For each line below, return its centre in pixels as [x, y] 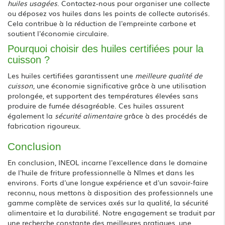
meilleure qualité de [169, 75]
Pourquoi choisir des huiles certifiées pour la [105, 48]
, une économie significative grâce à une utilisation [120, 85]
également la [31, 115]
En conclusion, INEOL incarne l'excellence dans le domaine [107, 162]
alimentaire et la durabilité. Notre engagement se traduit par [111, 212]
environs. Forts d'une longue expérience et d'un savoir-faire [108, 182]
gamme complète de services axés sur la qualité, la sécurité [108, 202]
